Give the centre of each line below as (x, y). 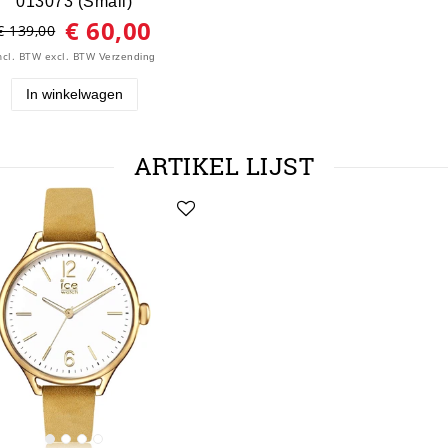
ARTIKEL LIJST (224, 166)
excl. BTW (70, 57)
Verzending (127, 57)
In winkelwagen (74, 94)
